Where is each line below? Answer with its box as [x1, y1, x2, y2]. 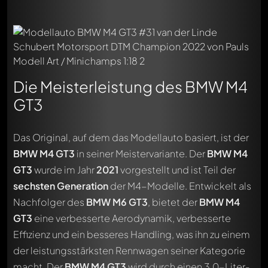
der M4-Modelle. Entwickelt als [108, 179, 251, 192]
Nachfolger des [13, 195, 86, 208]
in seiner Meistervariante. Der [75, 147, 207, 160]
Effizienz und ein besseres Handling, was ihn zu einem [13, 227, 250, 240]
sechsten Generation [13, 179, 108, 192]
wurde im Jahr [32, 163, 96, 176]
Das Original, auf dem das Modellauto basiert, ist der [13, 130, 249, 144]
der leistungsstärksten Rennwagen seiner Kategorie [13, 243, 245, 257]
